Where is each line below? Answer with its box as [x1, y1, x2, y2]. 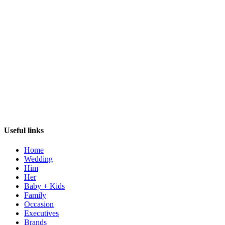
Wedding [24, 154, 53, 163]
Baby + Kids [24, 181, 65, 190]
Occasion [24, 199, 54, 208]
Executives [24, 208, 59, 217]
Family [24, 190, 46, 199]
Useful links [4, 126, 44, 135]
